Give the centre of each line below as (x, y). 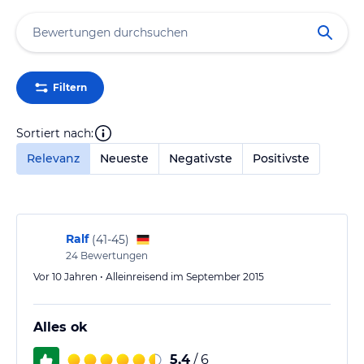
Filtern (70, 87)
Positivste (281, 158)
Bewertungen (113, 256)
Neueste (124, 158)
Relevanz (53, 158)
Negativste (201, 158)
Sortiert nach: (55, 133)
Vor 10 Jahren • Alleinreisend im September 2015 (149, 277)
